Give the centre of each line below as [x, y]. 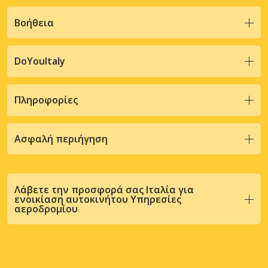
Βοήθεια [34, 22]
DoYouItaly [40, 61]
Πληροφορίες [46, 100]
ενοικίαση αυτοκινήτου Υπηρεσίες [98, 199]
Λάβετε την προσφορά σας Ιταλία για [104, 189]
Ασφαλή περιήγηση [61, 138]
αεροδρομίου [46, 208]
